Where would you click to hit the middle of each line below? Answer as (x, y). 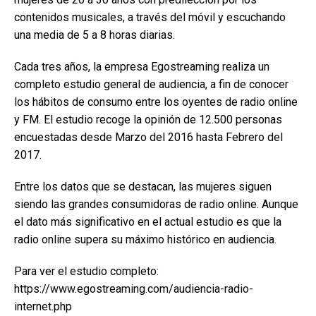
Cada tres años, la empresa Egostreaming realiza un (142, 67)
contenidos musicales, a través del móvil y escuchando (150, 17)
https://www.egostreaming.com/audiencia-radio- (134, 289)
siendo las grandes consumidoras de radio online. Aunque (156, 204)
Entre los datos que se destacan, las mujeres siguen (143, 187)
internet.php (43, 306)
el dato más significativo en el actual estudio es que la (148, 222)
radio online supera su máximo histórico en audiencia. (145, 239)
